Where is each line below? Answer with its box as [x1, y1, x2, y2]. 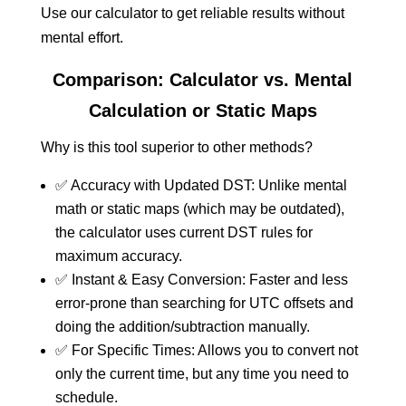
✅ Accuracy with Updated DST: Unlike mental [54, 178, 347, 193]
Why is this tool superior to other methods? [40, 140, 313, 155]
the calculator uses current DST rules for [54, 225, 313, 240]
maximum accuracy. [54, 248, 182, 264]
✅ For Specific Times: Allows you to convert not [54, 343, 358, 358]
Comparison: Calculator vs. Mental [53, 70, 353, 90]
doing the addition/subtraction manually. [54, 319, 310, 334]
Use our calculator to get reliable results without [40, 5, 344, 21]
